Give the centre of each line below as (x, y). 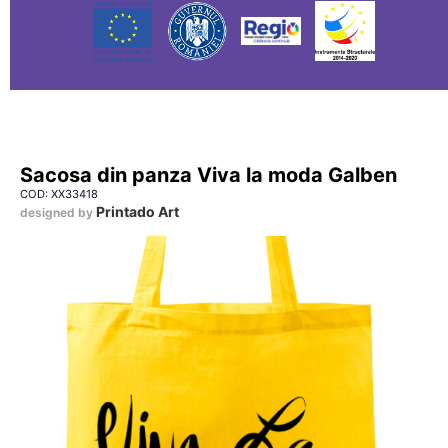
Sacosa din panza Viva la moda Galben (208, 175)
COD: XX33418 (59, 194)
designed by (58, 212)
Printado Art (137, 211)
